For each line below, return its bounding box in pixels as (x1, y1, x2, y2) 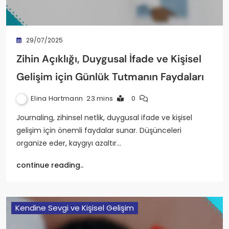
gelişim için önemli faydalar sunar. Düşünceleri (16, 125, 181, 136)
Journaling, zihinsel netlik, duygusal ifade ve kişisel (16, 112, 192, 123)
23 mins (86, 94, 113, 104)
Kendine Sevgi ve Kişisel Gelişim (15, 202, 134, 214)
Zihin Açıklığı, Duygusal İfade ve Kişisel (16, 52, 201, 66)
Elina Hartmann (31, 94, 83, 104)
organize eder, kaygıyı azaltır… (16, 138, 121, 149)
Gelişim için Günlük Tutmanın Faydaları (16, 70, 204, 84)
